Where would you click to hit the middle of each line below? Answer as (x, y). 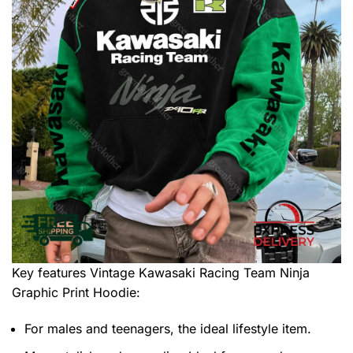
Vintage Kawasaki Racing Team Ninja (200, 273)
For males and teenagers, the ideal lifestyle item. (168, 329)
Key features (51, 273)
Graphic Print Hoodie (74, 293)
